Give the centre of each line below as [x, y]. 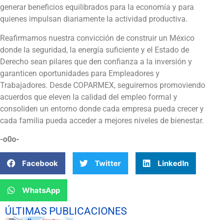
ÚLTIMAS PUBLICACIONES [66, 211]
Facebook [40, 163]
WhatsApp [41, 190]
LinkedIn [173, 163]
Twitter [108, 163]
